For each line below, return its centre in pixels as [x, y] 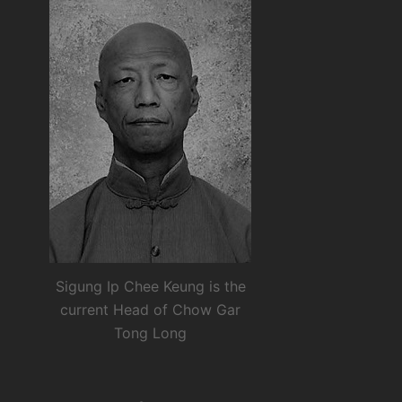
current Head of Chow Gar [150, 309]
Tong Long [150, 332]
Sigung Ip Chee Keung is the [150, 286]
